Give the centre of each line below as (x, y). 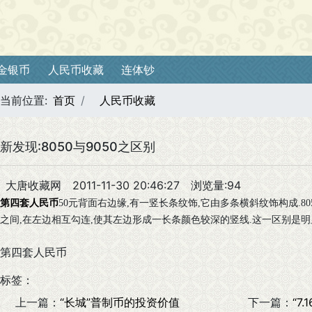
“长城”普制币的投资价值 (120, 302)
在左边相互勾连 (56, 220)
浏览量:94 (216, 185)
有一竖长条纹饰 (164, 203)
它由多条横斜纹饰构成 (249, 203)
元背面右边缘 (97, 203)
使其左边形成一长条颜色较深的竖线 (171, 220)
